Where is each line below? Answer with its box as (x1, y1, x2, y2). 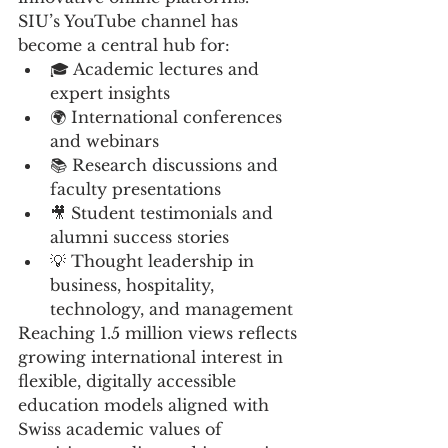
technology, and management (50, 299, 293, 319)
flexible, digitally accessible (18, 371, 241, 391)
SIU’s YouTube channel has (18, 11, 243, 31)
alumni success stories (50, 227, 229, 247)
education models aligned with (18, 395, 274, 415)
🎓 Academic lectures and (50, 59, 264, 79)
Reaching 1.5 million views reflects (18, 323, 302, 343)
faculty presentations (50, 179, 221, 199)
